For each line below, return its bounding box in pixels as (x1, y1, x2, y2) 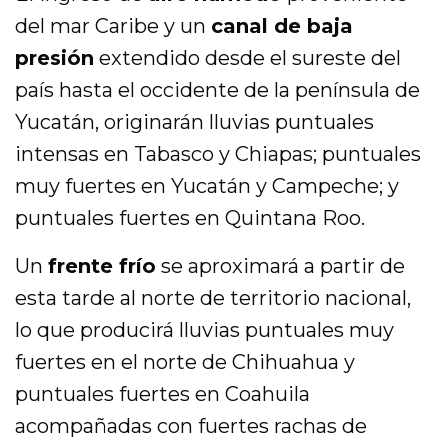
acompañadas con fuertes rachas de (15, 414, 368, 439)
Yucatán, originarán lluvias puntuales (15, 110, 375, 135)
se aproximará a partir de (156, 254, 406, 279)
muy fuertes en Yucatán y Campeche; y (15, 174, 400, 199)
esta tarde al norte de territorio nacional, (15, 286, 412, 311)
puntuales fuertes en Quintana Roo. (15, 206, 366, 231)
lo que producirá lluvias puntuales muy (15, 318, 395, 343)
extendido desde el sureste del (94, 46, 402, 71)
